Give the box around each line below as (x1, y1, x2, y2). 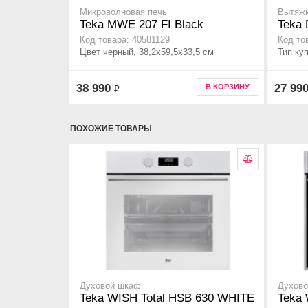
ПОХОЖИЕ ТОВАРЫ (70, 124, 152, 133)
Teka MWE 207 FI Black (80, 18, 203, 32)
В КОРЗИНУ (206, 82, 250, 91)
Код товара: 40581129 (80, 35, 170, 45)
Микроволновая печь (80, 8, 167, 18)
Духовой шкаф (80, 281, 141, 291)
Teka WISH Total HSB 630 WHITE (80, 291, 254, 305)
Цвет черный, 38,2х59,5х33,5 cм (80, 47, 214, 58)
